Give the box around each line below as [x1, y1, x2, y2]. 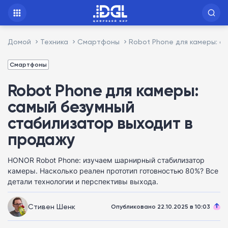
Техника [40, 37, 68, 46]
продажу [8, 129, 75, 149]
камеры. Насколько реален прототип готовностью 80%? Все [8, 165, 218, 176]
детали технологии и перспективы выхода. [8, 176, 158, 187]
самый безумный [8, 97, 135, 117]
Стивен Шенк [28, 202, 75, 211]
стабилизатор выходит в [8, 113, 192, 133]
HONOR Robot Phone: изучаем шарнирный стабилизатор [8, 155, 205, 165]
